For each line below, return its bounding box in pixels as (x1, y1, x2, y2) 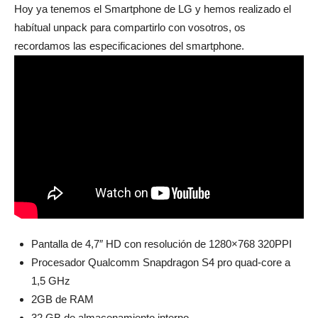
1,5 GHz (31, 274, 70, 287)
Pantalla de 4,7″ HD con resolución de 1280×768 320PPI (31, 237, 292, 250)
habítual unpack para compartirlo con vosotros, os (14, 21, 246, 33)
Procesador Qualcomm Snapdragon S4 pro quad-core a (31, 256, 290, 268)
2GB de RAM (31, 292, 94, 305)
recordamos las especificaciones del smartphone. (14, 40, 244, 52)
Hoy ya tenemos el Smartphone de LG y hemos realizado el (14, 3, 291, 15)
